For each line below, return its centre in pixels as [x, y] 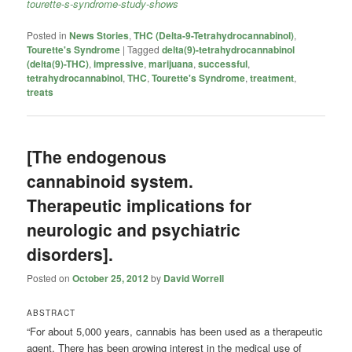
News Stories [99, 35]
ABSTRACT [51, 312]
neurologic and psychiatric [134, 230]
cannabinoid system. [110, 181]
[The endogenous [97, 157]
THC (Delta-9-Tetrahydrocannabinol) [214, 35]
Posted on [50, 278]
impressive [119, 63]
